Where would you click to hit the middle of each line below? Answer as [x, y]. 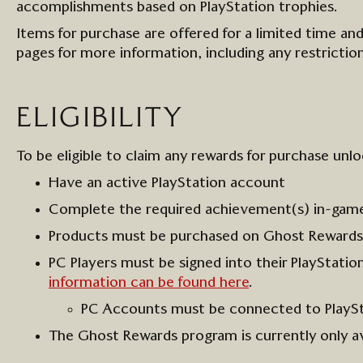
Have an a [81, 183]
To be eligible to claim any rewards [130, 156]
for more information [128, 53]
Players [96, 263]
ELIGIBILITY [100, 118]
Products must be [109, 237]
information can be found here [149, 283]
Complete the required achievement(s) [181, 210]
